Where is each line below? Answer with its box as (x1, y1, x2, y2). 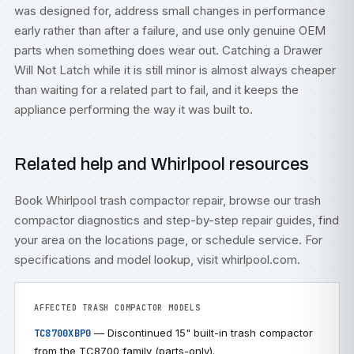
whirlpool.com (221, 252, 297, 267)
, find (312, 213, 339, 228)
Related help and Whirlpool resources (14, 155, 309, 174)
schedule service (205, 232, 299, 247)
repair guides (242, 213, 312, 228)
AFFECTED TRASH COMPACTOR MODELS (34, 303, 201, 313)
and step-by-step (140, 213, 242, 228)
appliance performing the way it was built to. (14, 102, 253, 117)
